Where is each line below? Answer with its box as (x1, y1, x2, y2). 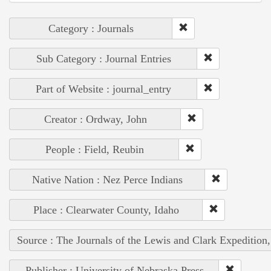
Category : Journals (48, 22, 134, 34)
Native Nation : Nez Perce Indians (32, 173, 183, 186)
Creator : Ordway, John (44, 113, 147, 125)
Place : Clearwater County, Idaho (33, 203, 179, 216)
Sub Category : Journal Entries (36, 52, 171, 65)
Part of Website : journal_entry (36, 82, 171, 95)
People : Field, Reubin (45, 143, 144, 155)
